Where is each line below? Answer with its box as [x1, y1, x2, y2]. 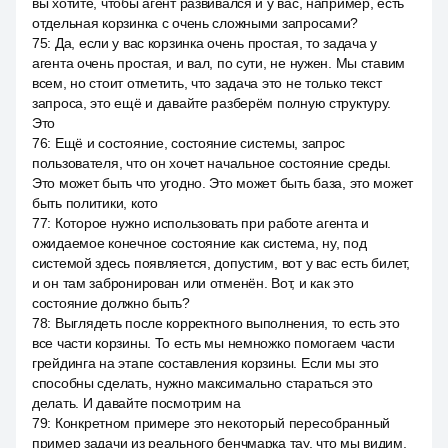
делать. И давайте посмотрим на [32, 395, 241, 411]
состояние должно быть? [32, 295, 190, 311]
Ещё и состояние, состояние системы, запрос [54, 135, 346, 151]
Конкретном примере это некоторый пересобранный [54, 415, 391, 431]
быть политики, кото [32, 195, 158, 211]
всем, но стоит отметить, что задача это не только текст [32, 75, 382, 91]
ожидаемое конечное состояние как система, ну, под [32, 235, 367, 251]
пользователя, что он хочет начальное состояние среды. [32, 155, 392, 171]
